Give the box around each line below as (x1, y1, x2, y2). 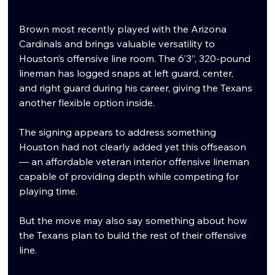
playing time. (19, 184, 78, 197)
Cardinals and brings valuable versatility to (19, 37, 218, 50)
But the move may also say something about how (19, 214, 250, 227)
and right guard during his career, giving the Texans (19, 81, 255, 94)
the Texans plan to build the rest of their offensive (19, 228, 250, 241)
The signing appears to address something (19, 125, 219, 138)
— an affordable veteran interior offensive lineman (19, 155, 252, 168)
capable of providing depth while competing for (19, 169, 242, 182)
